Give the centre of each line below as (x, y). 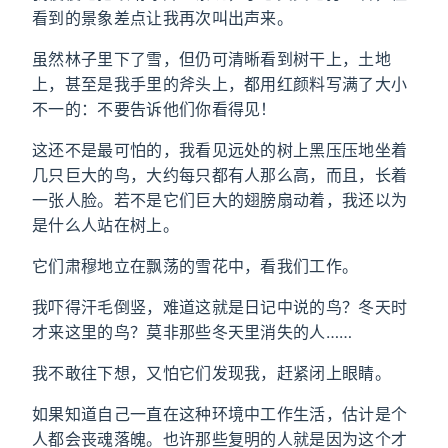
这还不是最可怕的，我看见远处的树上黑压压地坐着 (220, 150)
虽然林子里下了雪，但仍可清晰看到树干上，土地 (212, 59)
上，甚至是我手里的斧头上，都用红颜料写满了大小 (220, 84)
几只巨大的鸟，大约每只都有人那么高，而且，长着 (220, 175)
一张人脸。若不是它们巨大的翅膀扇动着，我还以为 (220, 200)
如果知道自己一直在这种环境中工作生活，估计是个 (220, 414)
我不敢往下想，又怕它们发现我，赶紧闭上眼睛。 (212, 373)
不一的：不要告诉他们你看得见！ (154, 109)
